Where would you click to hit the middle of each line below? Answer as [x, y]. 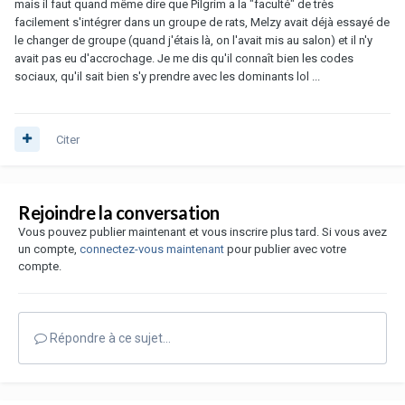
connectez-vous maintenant [152, 249]
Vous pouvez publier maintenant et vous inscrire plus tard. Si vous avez [202, 231]
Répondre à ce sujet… [109, 338]
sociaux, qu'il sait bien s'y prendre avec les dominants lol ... [167, 76]
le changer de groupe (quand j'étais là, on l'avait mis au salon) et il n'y [193, 40]
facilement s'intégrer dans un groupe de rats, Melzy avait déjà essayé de [202, 22]
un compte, [49, 249]
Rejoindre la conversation [119, 212]
